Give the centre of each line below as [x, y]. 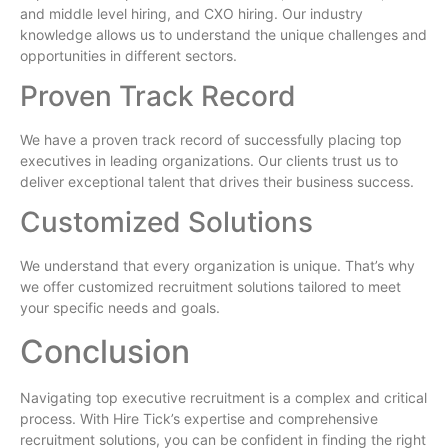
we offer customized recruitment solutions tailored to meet [210, 287]
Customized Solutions [166, 222]
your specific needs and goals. [120, 308]
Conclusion [105, 351]
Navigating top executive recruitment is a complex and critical [223, 397]
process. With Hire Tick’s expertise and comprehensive [199, 418]
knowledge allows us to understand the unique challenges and [223, 34]
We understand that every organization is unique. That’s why [217, 266]
